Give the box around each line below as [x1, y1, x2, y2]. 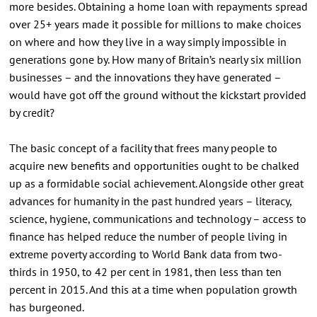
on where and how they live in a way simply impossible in [8, 34, 287, 49]
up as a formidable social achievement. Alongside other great [8, 175, 304, 190]
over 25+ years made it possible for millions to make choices [8, 16, 301, 31]
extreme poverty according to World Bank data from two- [8, 246, 282, 261]
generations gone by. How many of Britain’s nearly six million [8, 52, 301, 67]
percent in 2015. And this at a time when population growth [8, 282, 297, 296]
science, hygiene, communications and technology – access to [8, 211, 306, 226]
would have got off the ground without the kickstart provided [8, 87, 306, 102]
